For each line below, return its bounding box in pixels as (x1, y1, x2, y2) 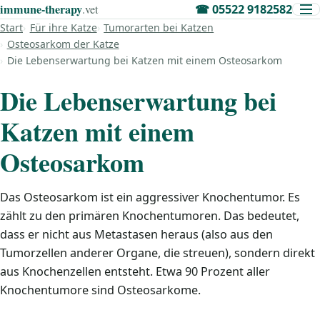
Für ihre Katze (29, 21, 97, 34)
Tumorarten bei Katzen (104, 21, 214, 34)
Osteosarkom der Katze (6, 37, 119, 51)
